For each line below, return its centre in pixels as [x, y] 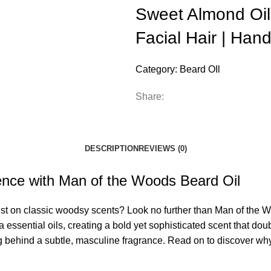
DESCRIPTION [111, 149]
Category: [156, 69]
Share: [150, 96]
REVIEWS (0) [162, 149]
